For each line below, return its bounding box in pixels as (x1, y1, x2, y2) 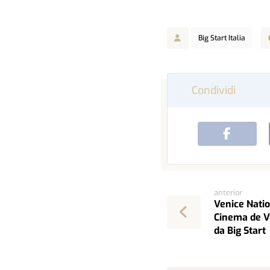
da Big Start (213, 224, 266, 237)
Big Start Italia (198, 33, 245, 43)
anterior (213, 187, 242, 198)
